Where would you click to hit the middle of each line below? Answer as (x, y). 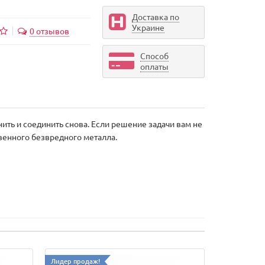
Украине (148, 27)
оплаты (154, 66)
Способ (154, 56)
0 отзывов (49, 31)
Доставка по (155, 17)
